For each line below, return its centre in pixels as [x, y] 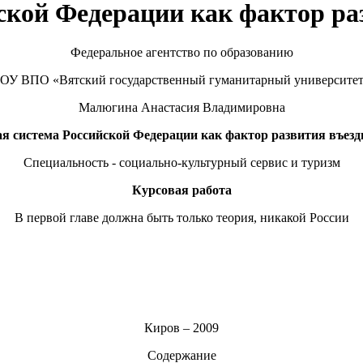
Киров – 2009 [181, 328]
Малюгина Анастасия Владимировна [181, 107]
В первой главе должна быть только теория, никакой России [181, 218]
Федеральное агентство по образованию [181, 52]
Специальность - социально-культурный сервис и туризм [181, 162]
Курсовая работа [181, 190]
